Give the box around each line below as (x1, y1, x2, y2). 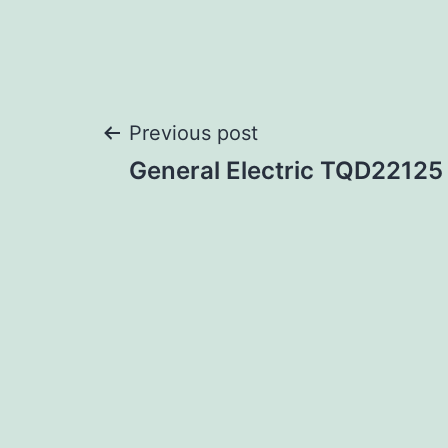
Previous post (129, 121, 258, 146)
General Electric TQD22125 (129, 156, 443, 186)
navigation (99, 178, 332, 238)
